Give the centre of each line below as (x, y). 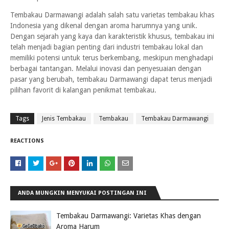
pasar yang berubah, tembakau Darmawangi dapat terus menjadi (111, 79)
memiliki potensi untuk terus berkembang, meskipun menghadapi (112, 58)
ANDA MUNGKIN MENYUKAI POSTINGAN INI (82, 193)
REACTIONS (27, 141)
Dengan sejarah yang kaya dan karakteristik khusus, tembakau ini (112, 36)
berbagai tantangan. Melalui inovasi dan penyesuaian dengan (106, 68)
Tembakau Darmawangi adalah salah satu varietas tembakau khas (112, 15)
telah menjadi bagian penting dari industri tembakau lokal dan (107, 47)
